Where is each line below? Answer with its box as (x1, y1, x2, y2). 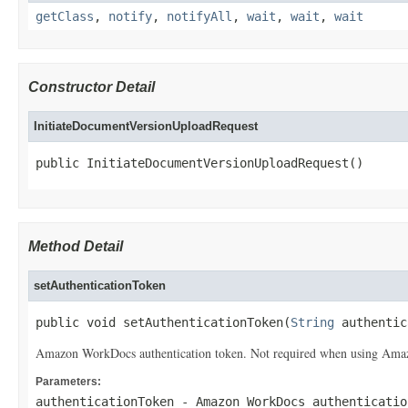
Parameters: (36, 375, 101, 388)
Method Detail (28, 239, 123, 254)
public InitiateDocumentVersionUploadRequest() (36, 156, 363, 170)
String (291, 315, 334, 330)
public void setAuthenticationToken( (36, 315, 291, 330)
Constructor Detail (28, 79, 155, 95)
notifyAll (167, 9, 232, 24)
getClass (36, 9, 94, 24)
